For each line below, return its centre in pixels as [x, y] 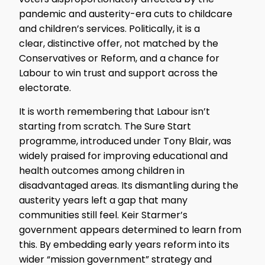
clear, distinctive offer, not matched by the [119, 44]
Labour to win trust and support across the [118, 73]
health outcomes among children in [102, 170]
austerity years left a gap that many [103, 200]
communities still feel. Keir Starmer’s [103, 215]
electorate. [45, 88]
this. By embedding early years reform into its [124, 244]
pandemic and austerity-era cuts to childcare [126, 14]
